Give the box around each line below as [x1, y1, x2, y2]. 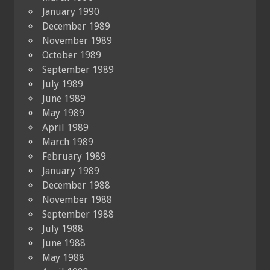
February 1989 [42, 150, 106, 162]
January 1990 [42, 5, 99, 17]
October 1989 [42, 49, 101, 61]
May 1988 [42, 251, 84, 263]
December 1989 [42, 20, 110, 32]
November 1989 [42, 34, 112, 46]
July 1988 [42, 222, 83, 234]
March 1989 [42, 136, 93, 148]
